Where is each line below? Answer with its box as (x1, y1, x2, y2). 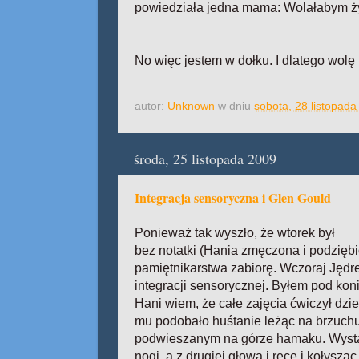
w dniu (218, 99, 254, 112)
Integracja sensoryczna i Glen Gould (135, 188, 331, 208)
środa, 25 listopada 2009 (134, 149, 276, 169)
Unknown (167, 99, 215, 112)
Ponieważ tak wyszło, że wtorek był (135, 225, 335, 240)
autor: (135, 99, 167, 112)
